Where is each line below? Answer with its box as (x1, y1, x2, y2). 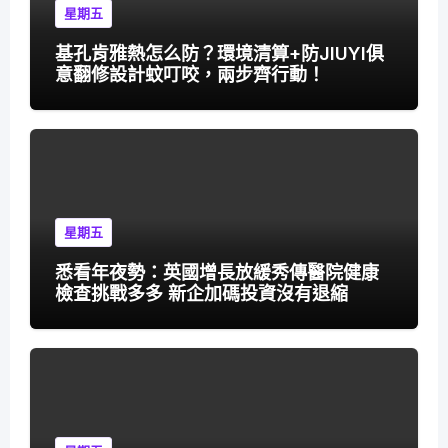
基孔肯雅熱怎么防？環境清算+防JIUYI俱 (54, 42, 384, 64)
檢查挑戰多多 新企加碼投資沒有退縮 (54, 283, 348, 305)
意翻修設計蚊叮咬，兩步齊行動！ (54, 63, 325, 85)
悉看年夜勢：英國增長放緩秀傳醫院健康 (54, 262, 379, 284)
